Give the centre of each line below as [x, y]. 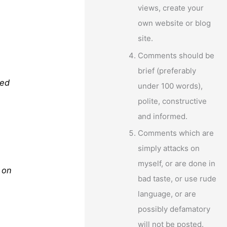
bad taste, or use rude [177, 179]
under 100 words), [171, 86]
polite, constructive [173, 101]
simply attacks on [169, 148]
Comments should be [176, 55]
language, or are [167, 194]
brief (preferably [167, 70]
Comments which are [176, 133]
